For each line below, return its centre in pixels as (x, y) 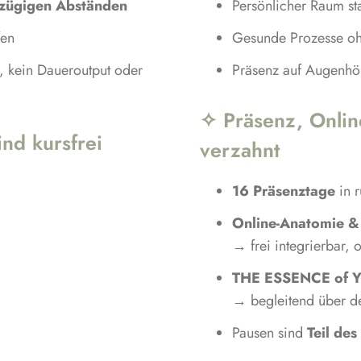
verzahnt (239, 149)
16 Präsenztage (283, 191)
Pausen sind (269, 332)
